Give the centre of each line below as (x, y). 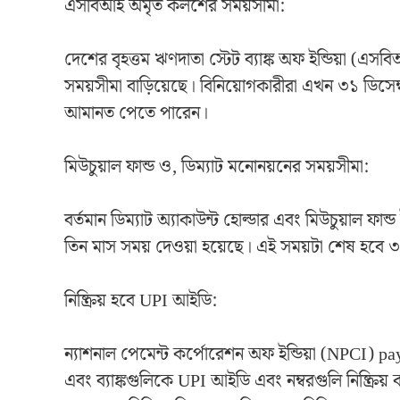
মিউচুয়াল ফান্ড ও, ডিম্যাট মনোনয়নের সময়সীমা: (217, 167)
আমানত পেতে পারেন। (136, 113)
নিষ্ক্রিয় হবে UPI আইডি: (141, 300)
